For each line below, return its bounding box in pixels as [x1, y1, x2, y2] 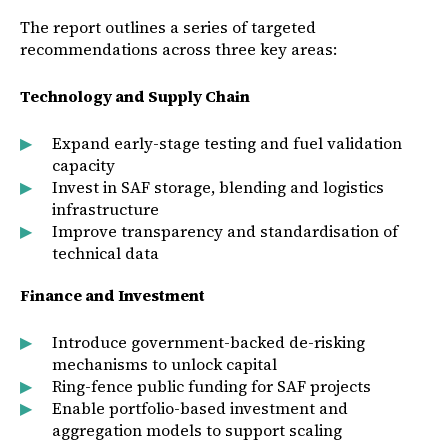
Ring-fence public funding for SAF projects [51, 375, 371, 397]
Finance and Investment [20, 284, 205, 306]
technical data [51, 242, 159, 264]
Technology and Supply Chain [20, 85, 250, 107]
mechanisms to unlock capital [51, 353, 277, 375]
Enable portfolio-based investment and [51, 397, 348, 419]
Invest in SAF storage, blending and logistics [51, 176, 384, 198]
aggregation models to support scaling [51, 419, 342, 441]
